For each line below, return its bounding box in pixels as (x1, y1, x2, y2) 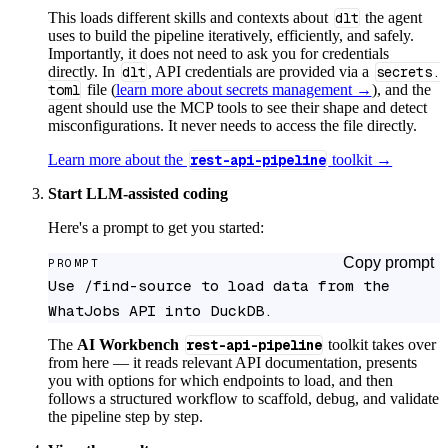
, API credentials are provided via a (148, 63, 374, 81)
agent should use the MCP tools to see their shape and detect (48, 99, 427, 117)
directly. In (48, 63, 119, 81)
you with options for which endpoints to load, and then (48, 372, 393, 390)
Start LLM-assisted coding (48, 185, 228, 203)
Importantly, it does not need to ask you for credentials (48, 45, 389, 63)
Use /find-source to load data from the (48, 276, 390, 296)
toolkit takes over (324, 336, 437, 354)
